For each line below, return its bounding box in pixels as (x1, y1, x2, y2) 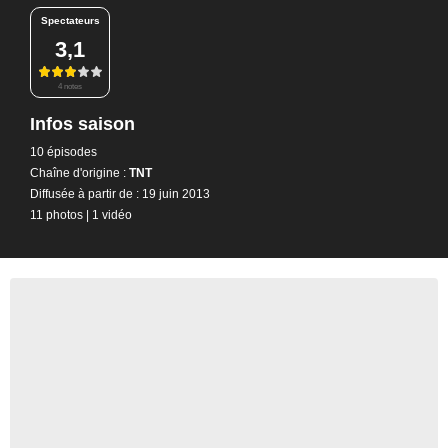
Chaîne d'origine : (30, 165, 126, 180)
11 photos (30, 207, 83, 222)
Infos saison (30, 113, 135, 134)
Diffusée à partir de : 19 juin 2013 (30, 186, 210, 201)
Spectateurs (40, 15, 100, 26)
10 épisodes (30, 144, 97, 159)
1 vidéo (92, 207, 132, 222)
